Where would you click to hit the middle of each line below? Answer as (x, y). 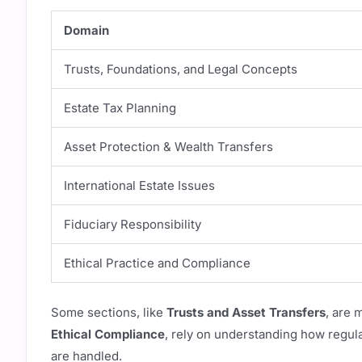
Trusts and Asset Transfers (246, 312)
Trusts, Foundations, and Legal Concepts (181, 69)
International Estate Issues (139, 185)
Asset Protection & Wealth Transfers (168, 147)
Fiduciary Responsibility (133, 224)
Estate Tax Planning (120, 108)
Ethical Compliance (108, 334)
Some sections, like (109, 312)
